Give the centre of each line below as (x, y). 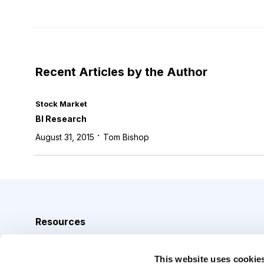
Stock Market (61, 104)
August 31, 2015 (65, 137)
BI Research (61, 119)
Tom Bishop (126, 137)
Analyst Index (66, 245)
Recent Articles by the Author (121, 72)
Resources (60, 222)
